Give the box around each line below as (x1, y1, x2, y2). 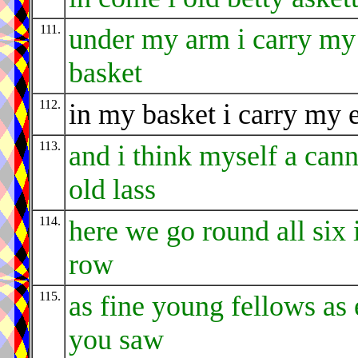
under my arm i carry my (69, 23, 356, 56)
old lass (69, 173, 156, 206)
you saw (69, 324, 164, 356)
